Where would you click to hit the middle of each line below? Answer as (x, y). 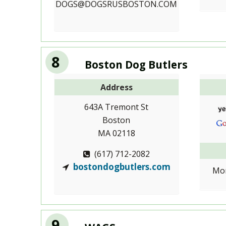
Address (116, 87)
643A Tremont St (117, 107)
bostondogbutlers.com (122, 167)
